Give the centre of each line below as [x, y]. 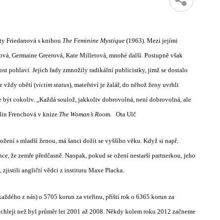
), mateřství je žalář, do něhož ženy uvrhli [124, 85]
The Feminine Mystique [94, 41]
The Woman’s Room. [85, 114]
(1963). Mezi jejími [152, 41]
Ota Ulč [126, 114]
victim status [53, 85]
